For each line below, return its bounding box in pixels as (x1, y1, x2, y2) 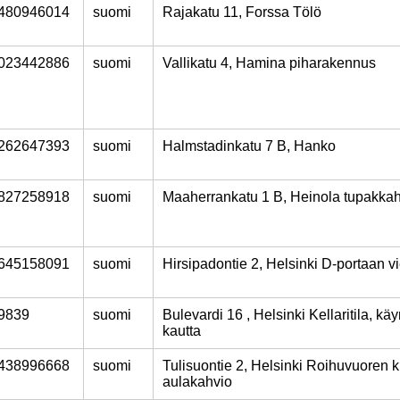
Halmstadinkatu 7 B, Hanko (162, 138, 336, 154)
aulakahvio (162, 374, 232, 389)
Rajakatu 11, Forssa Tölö (162, 4, 321, 20)
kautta (162, 323, 201, 338)
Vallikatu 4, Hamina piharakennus (162, 55, 376, 71)
